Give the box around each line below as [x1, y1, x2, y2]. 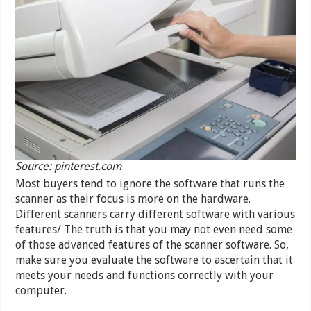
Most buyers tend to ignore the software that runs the [15, 176, 285, 190]
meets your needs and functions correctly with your [15, 268, 274, 282]
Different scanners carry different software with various [15, 207, 296, 221]
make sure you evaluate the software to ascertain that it [15, 253, 294, 267]
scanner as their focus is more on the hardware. [15, 192, 251, 205]
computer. [15, 283, 67, 297]
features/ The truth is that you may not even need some [15, 222, 293, 236]
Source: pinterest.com [15, 159, 122, 173]
